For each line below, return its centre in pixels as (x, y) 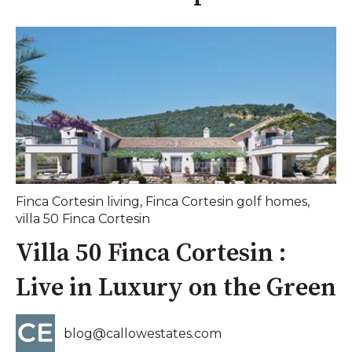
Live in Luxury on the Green (176, 288)
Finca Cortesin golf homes (226, 201)
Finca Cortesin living (78, 201)
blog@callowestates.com (143, 333)
